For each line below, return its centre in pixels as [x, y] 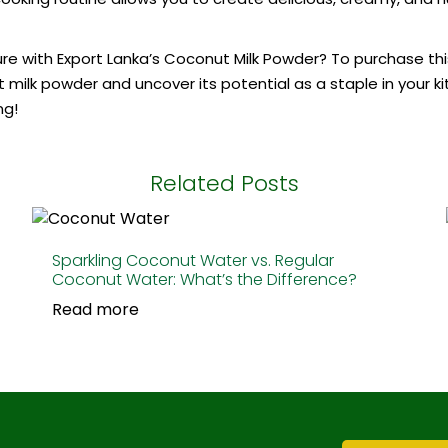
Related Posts [224, 183]
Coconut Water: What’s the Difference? [205, 279]
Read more [96, 309]
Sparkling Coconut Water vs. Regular [193, 260]
